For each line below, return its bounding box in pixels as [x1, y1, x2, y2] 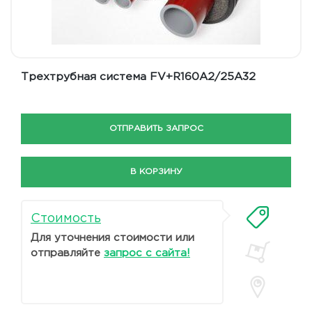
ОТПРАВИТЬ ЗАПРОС [109, 125, 203, 132]
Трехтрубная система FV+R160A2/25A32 [21, 72, 256, 82]
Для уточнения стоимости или [31, 233, 194, 242]
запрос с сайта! [104, 249, 190, 258]
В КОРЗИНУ [130, 168, 182, 175]
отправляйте [31, 249, 104, 258]
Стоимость [31, 213, 101, 224]
